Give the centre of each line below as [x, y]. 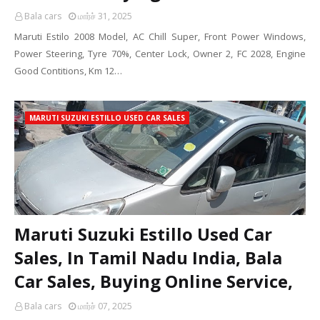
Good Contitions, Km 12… [68, 71]
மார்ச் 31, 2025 [105, 16]
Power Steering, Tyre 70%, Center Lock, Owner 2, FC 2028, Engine [160, 54]
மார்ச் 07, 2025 [105, 306]
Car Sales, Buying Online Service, [154, 281]
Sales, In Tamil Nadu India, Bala [148, 257]
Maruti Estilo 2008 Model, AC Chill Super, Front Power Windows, [160, 36]
